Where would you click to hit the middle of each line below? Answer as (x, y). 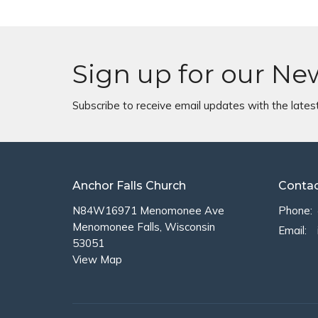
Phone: (295, 211)
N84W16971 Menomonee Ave (148, 211)
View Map (97, 260)
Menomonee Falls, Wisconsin (144, 227)
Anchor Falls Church (129, 185)
